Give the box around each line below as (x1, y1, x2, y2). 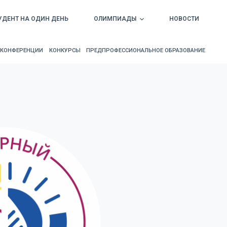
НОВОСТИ (169, 15, 199, 22)
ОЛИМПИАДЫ (93, 15, 136, 22)
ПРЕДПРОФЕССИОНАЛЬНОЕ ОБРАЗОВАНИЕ (86, 47, 206, 54)
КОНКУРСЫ (49, 47, 81, 54)
